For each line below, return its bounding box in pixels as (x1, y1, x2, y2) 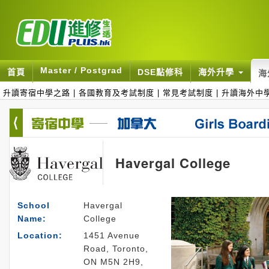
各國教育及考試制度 (79, 88, 154, 97)
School (17, 201, 50, 210)
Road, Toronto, (83, 244, 148, 253)
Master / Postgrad (40, 65, 122, 75)
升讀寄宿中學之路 (3, 88, 70, 97)
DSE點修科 (138, 67, 183, 77)
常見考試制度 (163, 88, 213, 97)
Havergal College (115, 153, 231, 172)
